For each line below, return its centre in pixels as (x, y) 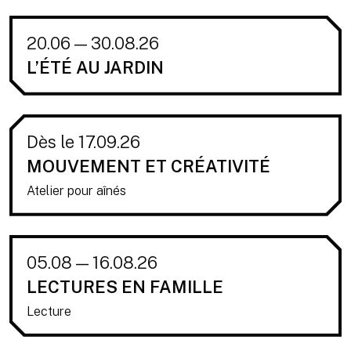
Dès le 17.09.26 (83, 141)
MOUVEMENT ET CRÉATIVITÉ (148, 166)
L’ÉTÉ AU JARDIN (95, 67)
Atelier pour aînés (76, 190)
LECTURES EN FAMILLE (125, 286)
